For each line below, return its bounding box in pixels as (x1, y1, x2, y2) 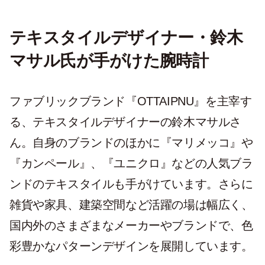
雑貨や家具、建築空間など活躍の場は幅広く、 (9, 198, 253, 212)
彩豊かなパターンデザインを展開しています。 (9, 240, 253, 253)
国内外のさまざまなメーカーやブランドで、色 (9, 219, 253, 232)
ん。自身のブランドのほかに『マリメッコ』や (9, 136, 253, 150)
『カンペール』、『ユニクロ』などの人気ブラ (9, 157, 253, 170)
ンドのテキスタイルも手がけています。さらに (9, 177, 253, 191)
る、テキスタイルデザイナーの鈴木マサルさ (9, 115, 242, 129)
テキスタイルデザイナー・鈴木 (9, 28, 243, 47)
